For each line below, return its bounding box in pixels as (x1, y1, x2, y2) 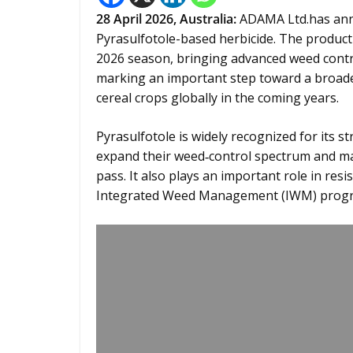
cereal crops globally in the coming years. (96, 89, 339, 106)
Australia (180, 10, 233, 28)
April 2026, (113, 10, 180, 28)
